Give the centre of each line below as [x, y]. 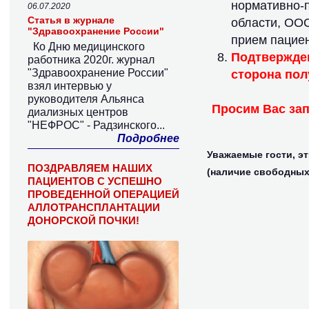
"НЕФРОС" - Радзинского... [96, 125]
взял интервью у [70, 86]
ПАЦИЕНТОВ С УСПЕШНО [95, 181]
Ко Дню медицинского [86, 47]
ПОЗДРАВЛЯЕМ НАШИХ [90, 168]
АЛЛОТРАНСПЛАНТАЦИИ [94, 207]
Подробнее [148, 138]
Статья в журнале [71, 20]
